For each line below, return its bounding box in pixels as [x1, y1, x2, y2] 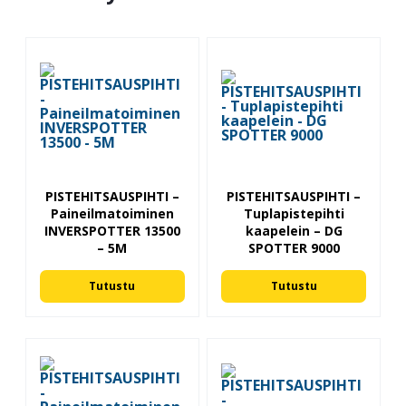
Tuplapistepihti [243, 205, 344, 223]
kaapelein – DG [245, 222, 343, 240]
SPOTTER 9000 [247, 239, 340, 257]
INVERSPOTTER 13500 [43, 222, 180, 240]
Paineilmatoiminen [50, 205, 174, 223]
